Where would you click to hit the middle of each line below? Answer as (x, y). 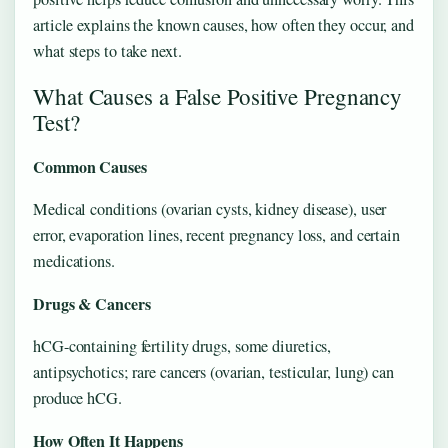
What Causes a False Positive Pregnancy (218, 95)
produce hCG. (77, 397)
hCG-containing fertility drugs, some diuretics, (182, 345)
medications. (74, 260)
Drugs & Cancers (92, 303)
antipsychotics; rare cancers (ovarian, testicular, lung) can (213, 371)
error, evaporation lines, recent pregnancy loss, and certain (216, 234)
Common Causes (90, 167)
